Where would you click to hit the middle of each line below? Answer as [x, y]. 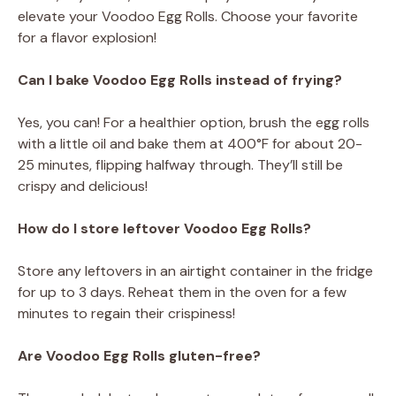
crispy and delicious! [83, 186]
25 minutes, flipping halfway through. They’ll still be [180, 164]
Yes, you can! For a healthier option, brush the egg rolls [194, 122]
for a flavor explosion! [87, 37]
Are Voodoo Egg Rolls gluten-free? [139, 355]
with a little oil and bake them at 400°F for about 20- [190, 143]
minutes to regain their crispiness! [126, 313]
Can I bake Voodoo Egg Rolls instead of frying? [180, 80]
